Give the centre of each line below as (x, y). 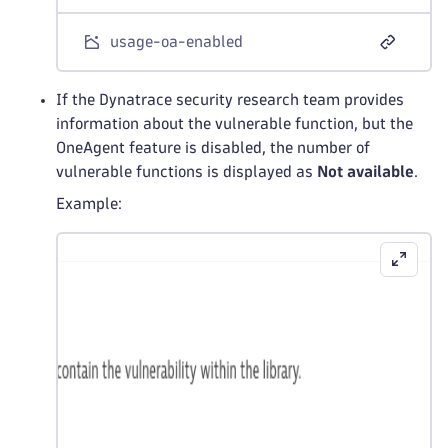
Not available (365, 171)
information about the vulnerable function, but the (234, 123)
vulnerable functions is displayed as (186, 171)
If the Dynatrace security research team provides (230, 99)
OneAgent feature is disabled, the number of (213, 147)
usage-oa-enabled (176, 41)
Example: (89, 203)
